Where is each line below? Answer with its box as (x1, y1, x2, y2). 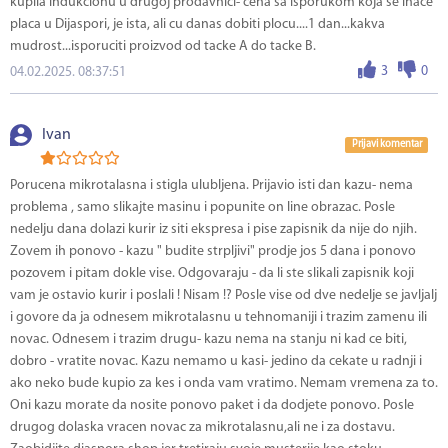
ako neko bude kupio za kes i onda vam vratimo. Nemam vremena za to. (10, 376, 438, 392)
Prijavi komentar (351, 139, 422, 151)
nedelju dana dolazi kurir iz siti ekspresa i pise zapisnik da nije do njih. (10, 222, 417, 238)
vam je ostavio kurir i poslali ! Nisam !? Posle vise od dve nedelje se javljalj (10, 288, 437, 304)
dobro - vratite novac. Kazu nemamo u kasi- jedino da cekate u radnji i (10, 354, 422, 370)
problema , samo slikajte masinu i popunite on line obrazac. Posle (10, 200, 395, 216)
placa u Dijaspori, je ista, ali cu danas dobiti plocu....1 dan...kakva (10, 17, 385, 33)
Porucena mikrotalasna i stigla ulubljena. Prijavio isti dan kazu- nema (10, 178, 413, 194)
